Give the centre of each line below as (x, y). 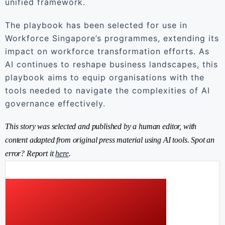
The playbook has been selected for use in (96, 25)
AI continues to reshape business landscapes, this (111, 64)
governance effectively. (55, 103)
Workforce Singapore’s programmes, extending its (112, 38)
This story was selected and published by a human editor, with (101, 126)
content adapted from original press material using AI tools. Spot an (110, 140)
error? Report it (30, 153)
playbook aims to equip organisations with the (105, 77)
